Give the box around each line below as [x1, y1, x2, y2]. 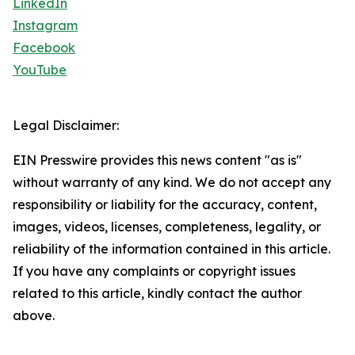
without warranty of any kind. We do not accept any [13, 174, 331, 191]
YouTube [13, 62, 67, 78]
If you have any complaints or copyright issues [13, 263, 296, 280]
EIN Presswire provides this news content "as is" [13, 152, 302, 169]
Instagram [13, 17, 78, 34]
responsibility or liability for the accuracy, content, [13, 197, 317, 213]
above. [13, 307, 55, 324]
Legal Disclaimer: [13, 117, 119, 134]
